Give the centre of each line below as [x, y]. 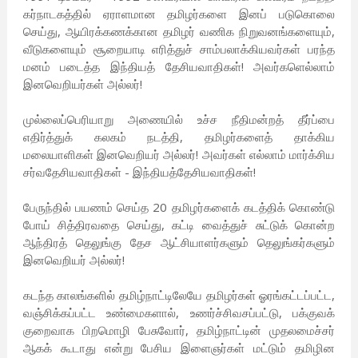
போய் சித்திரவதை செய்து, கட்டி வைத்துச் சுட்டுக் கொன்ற [179, 225]
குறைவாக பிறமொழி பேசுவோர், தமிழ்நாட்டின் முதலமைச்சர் [179, 330]
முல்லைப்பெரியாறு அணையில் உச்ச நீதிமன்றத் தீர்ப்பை [179, 119]
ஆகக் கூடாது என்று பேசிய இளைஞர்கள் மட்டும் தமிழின [179, 348]
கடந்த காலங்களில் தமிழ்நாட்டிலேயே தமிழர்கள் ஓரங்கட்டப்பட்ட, [179, 295]
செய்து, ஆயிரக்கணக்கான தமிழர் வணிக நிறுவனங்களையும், [179, 32]
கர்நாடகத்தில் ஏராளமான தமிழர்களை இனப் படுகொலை [179, 14]
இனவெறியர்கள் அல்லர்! [82, 84]
